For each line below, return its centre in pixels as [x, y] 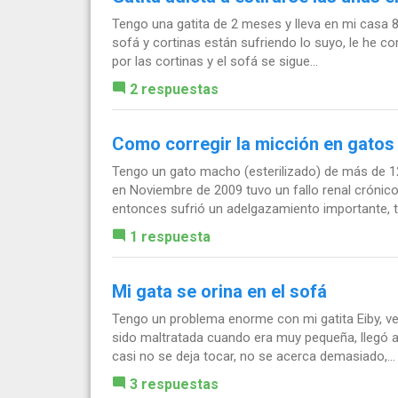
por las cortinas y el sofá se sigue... [215, 61]
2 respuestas [174, 89]
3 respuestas [174, 384]
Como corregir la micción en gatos [253, 143]
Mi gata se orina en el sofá [219, 291]
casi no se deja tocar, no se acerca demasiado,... [254, 356]
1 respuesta [170, 236]
